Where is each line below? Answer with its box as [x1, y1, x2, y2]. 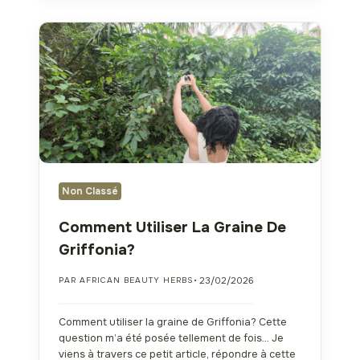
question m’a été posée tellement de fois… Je [59, 331, 284, 345]
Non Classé [62, 184, 118, 198]
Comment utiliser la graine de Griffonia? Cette [59, 315, 287, 329]
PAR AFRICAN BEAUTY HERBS [59, 275, 194, 286]
